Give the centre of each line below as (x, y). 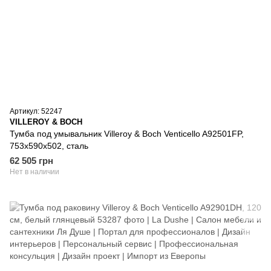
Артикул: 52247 (36, 112)
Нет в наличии (34, 172)
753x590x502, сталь (49, 146)
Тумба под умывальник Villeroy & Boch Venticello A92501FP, (127, 134)
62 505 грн (31, 161)
